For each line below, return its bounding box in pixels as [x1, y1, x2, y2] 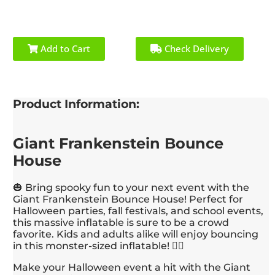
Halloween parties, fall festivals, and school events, [13, 204, 264, 217]
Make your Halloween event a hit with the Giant [13, 261, 251, 273]
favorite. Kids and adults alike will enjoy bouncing [13, 228, 259, 240]
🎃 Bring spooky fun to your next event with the [13, 181, 250, 193]
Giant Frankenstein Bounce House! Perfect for [13, 193, 244, 205]
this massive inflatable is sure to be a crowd [13, 216, 230, 228]
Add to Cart [38, 42, 91, 55]
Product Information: [13, 97, 140, 112]
